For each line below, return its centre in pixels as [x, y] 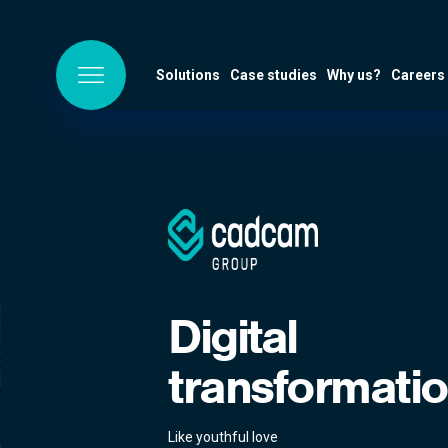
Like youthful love [223, 437]
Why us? [354, 74]
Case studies [273, 74]
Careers [418, 74]
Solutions [188, 74]
